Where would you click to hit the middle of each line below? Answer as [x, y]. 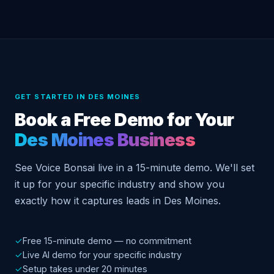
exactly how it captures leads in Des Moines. [118, 201]
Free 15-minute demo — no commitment [107, 241]
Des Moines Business [105, 140]
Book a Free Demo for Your [124, 120]
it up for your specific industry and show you [120, 184]
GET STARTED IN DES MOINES [77, 97]
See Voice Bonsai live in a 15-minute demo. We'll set [135, 168]
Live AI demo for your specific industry [102, 255]
